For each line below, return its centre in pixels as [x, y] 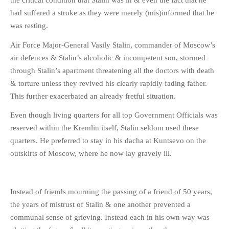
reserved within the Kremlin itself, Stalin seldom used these [105, 128]
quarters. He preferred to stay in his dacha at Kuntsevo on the [108, 141]
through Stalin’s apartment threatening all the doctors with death [112, 70]
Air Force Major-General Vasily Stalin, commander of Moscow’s [113, 45]
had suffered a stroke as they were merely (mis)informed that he [112, 13]
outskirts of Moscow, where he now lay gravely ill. [91, 154]
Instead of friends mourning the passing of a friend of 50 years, [111, 192]
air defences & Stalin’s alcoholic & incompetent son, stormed [108, 58]
